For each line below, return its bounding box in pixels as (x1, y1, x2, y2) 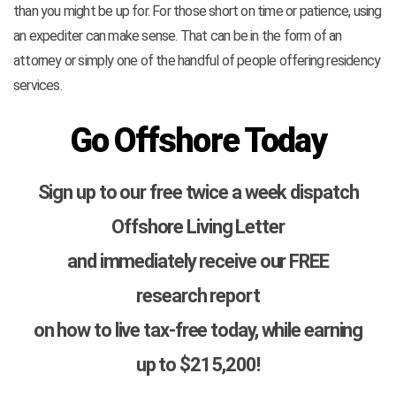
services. (13, 77, 62, 95)
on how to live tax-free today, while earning (33, 319, 363, 342)
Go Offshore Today (69, 121, 327, 161)
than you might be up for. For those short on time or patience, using (13, 3, 382, 20)
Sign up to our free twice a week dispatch (37, 181, 359, 204)
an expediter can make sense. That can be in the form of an (13, 27, 342, 45)
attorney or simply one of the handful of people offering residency (13, 52, 381, 70)
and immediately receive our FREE (67, 250, 329, 273)
